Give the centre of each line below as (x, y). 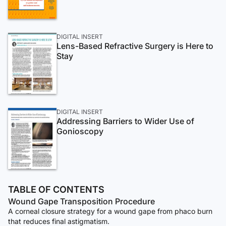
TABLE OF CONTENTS (56, 190)
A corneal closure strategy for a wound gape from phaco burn (110, 211)
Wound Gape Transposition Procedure (81, 202)
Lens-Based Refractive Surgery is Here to (135, 46)
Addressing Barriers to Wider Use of (125, 121)
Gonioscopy (80, 131)
